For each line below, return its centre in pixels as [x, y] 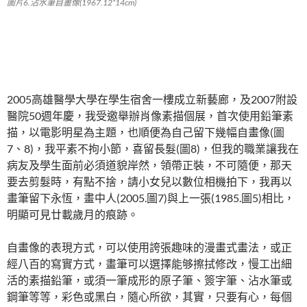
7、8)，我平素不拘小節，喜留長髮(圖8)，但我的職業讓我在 [153, 148]
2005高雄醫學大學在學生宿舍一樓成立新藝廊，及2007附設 [152, 99]
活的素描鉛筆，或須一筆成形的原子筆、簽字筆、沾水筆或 [149, 280]
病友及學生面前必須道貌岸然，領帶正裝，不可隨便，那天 [149, 164]
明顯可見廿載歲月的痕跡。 [73, 214]
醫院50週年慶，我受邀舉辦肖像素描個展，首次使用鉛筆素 [150, 115]
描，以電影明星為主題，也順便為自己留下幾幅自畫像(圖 [146, 132]
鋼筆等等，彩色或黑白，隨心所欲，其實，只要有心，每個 [149, 296]
